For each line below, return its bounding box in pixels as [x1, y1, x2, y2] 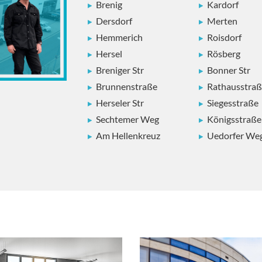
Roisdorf [207, 31, 242, 43]
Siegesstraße [207, 96, 258, 108]
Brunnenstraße [96, 80, 157, 92]
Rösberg [207, 47, 240, 59]
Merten [207, 15, 237, 26]
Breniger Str [96, 64, 144, 75]
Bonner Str [207, 64, 250, 75]
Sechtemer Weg [96, 113, 159, 125]
